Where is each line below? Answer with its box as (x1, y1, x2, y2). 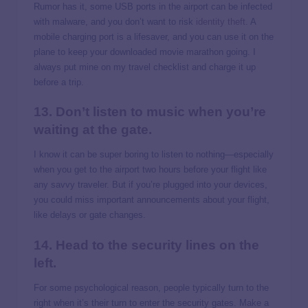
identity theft (196, 16, 245, 27)
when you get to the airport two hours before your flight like (34, 164, 267, 175)
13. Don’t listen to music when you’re (34, 104, 266, 120)
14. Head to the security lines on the (34, 237, 259, 252)
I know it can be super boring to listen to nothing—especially (34, 149, 274, 160)
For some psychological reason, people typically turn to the (34, 282, 269, 293)
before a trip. (34, 77, 84, 88)
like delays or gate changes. (34, 210, 146, 221)
